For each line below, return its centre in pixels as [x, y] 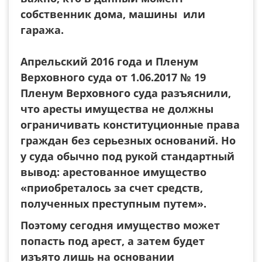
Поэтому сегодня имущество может [120, 225]
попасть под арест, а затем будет [113, 241]
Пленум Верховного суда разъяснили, [126, 93]
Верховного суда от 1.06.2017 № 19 [113, 77]
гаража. [42, 30]
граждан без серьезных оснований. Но [128, 140]
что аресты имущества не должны [117, 109]
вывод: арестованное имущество [113, 172]
